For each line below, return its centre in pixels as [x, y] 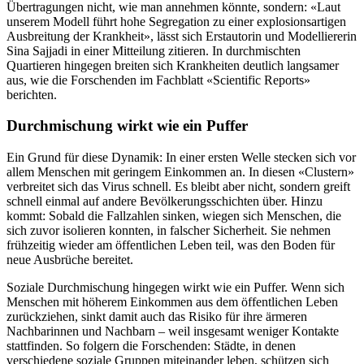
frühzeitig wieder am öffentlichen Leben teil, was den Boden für [171, 245]
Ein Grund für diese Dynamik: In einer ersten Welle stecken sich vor [181, 158]
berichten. [32, 94]
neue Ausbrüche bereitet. [70, 260]
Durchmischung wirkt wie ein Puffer [127, 126]
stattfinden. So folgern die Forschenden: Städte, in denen [151, 346]
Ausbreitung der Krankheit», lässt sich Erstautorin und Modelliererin [182, 36]
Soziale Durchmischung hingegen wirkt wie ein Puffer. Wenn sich [175, 288]
